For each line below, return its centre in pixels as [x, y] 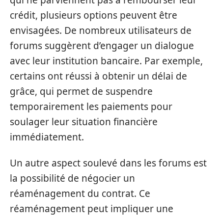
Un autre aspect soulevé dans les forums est [108, 163]
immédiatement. [47, 137]
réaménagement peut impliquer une [92, 209]
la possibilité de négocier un [72, 178]
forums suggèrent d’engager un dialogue [102, 45]
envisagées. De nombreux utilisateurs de [101, 30]
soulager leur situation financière [84, 122]
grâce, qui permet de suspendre [81, 91]
